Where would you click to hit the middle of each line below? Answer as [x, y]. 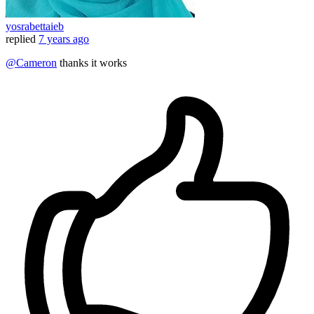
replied [21, 39]
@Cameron [31, 63]
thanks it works [92, 63]
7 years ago [64, 39]
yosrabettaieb [35, 27]
